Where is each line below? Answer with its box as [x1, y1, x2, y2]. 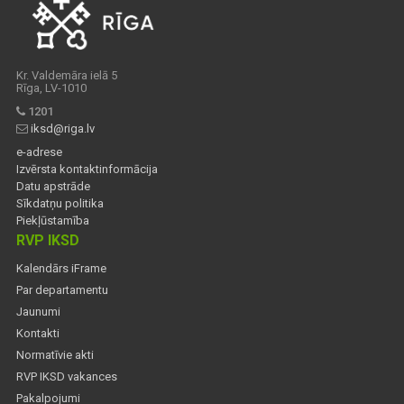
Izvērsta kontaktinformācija [16, 161, 158, 176]
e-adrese [16, 144, 62, 159]
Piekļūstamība [16, 213, 89, 227]
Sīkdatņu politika [16, 196, 104, 210]
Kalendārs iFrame [16, 261, 106, 275]
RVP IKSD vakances [16, 369, 117, 383]
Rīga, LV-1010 [16, 80, 87, 95]
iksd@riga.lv [31, 121, 95, 135]
